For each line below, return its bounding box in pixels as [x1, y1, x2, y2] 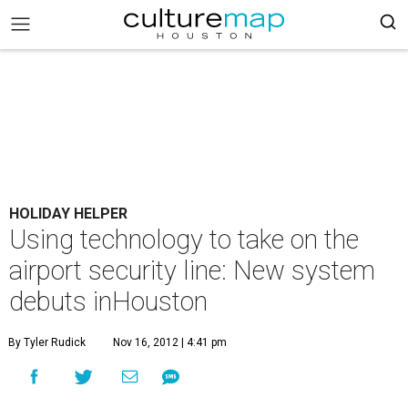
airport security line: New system [9, 255, 375, 286]
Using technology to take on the [9, 224, 359, 255]
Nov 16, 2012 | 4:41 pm [113, 336, 227, 349]
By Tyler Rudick [8, 336, 86, 349]
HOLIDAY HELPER [9, 205, 127, 222]
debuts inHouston [9, 286, 208, 317]
